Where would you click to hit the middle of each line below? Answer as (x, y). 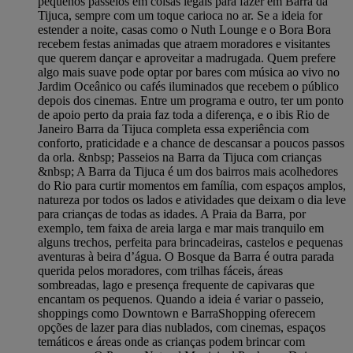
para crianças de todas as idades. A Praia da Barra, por (172, 214)
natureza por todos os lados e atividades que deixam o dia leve (192, 200)
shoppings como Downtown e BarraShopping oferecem (176, 314)
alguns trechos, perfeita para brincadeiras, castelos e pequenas (190, 243)
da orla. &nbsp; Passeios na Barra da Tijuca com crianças (180, 158)
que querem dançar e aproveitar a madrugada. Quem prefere (187, 58)
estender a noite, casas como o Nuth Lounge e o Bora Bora (184, 30)
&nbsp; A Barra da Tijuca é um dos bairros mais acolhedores (188, 172)
